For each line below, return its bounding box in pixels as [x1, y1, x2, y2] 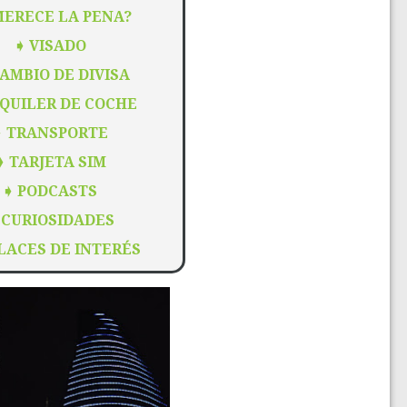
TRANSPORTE [6, 124, 109, 142]
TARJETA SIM [8, 153, 106, 171]
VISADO [28, 36, 86, 55]
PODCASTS [17, 182, 98, 200]
